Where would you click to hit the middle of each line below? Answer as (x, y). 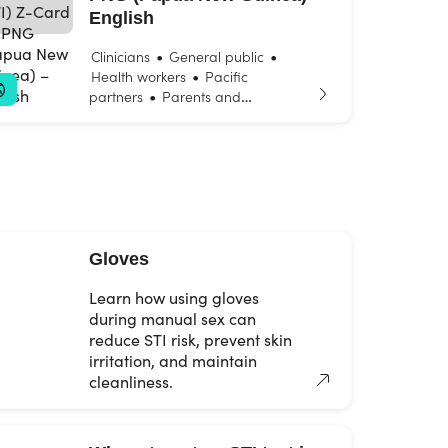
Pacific (226, 76)
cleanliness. (131, 381)
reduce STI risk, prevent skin (190, 339)
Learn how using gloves (174, 297)
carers (109, 116)
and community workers (166, 136)
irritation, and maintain (173, 360)
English (121, 18)
